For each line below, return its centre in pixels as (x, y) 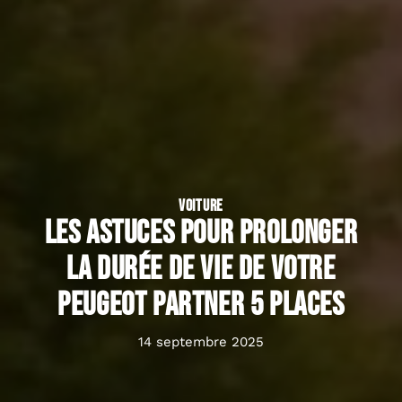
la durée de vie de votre (201, 270)
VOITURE (201, 206)
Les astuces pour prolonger (201, 234)
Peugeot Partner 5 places (201, 306)
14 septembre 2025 (201, 342)
